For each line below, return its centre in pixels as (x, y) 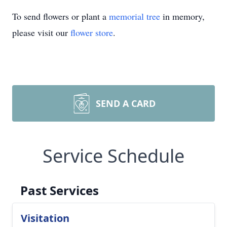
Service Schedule (113, 156)
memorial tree (135, 16)
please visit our (41, 32)
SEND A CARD (126, 103)
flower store (92, 32)
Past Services (60, 190)
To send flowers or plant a (61, 16)
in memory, (182, 16)
